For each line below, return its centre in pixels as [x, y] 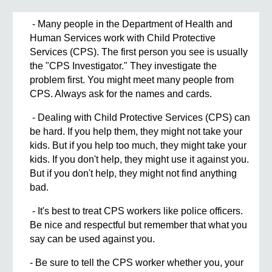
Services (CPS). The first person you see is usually [139, 52]
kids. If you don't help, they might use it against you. [140, 160]
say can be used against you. [93, 239]
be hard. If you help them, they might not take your [136, 132]
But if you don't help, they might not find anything [134, 174]
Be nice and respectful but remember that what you [139, 225]
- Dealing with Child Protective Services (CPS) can [140, 118]
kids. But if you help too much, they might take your [138, 146]
